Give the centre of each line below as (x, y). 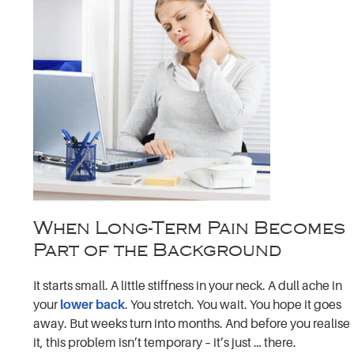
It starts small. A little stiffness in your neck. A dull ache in (188, 286)
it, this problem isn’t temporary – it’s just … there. (165, 343)
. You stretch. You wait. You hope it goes (233, 305)
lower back (93, 305)
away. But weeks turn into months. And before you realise (192, 324)
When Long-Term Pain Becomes (190, 227)
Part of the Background (158, 249)
